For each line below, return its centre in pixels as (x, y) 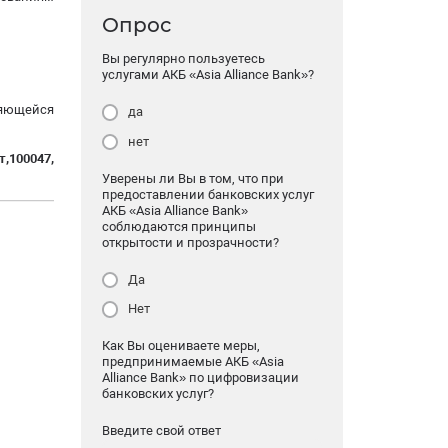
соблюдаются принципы (178, 226)
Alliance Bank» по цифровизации (200, 378)
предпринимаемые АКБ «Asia (192, 362)
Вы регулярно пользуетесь (183, 59)
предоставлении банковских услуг (207, 194)
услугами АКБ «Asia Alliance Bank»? (207, 75)
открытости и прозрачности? (190, 242)
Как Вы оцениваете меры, (180, 346)
